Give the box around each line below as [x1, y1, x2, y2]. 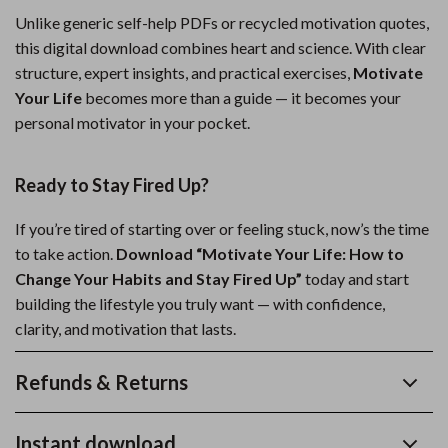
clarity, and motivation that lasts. [15, 319, 236, 338]
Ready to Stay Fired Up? [15, 174, 209, 196]
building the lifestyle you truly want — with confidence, [15, 294, 385, 313]
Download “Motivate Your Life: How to [116, 244, 404, 263]
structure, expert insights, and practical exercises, [15, 63, 353, 82]
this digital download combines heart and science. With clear [15, 38, 426, 57]
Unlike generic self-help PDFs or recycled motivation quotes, [15, 13, 429, 32]
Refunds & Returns [15, 370, 188, 394]
